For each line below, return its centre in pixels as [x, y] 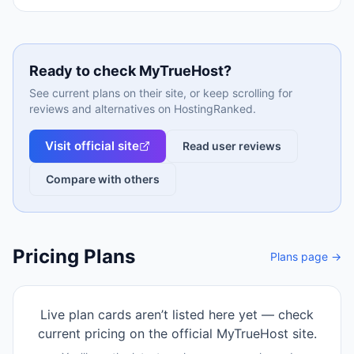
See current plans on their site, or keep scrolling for [161, 93]
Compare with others [103, 179]
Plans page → [306, 256]
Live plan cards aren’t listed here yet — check [177, 314]
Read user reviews [232, 146]
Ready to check [84, 71]
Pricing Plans [74, 256]
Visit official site [92, 146]
